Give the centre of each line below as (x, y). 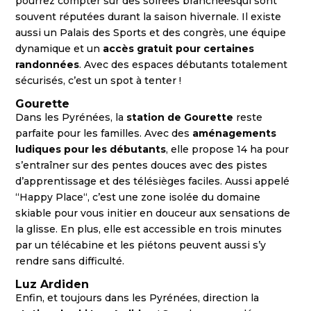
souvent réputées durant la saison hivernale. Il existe (149, 16)
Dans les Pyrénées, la (71, 117)
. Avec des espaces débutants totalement (184, 64)
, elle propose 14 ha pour (228, 149)
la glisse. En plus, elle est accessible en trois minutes (149, 229)
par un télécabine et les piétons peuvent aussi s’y (141, 245)
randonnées (48, 64)
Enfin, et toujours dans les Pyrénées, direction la (137, 297)
